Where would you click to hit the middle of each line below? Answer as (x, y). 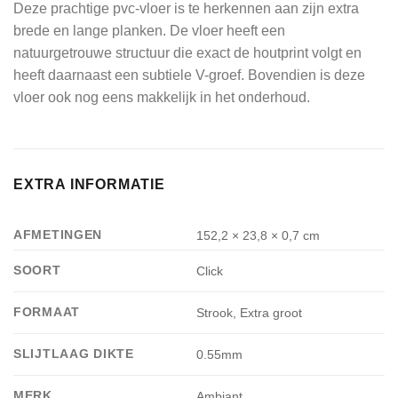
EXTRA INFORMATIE (89, 185)
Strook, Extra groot (250, 313)
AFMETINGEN (58, 235)
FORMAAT (47, 312)
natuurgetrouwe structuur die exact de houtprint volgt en (187, 53)
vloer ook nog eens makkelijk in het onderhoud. (162, 98)
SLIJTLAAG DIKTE (74, 354)
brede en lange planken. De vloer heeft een (149, 31)
